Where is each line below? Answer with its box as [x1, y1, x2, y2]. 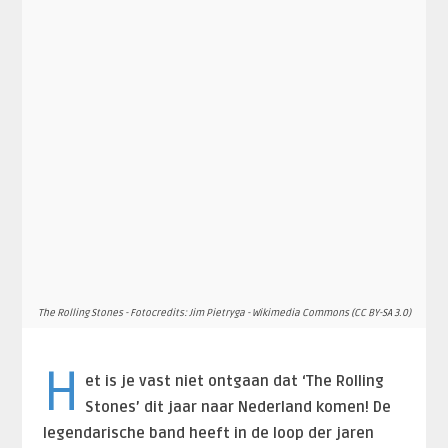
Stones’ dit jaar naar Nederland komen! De [85, 397, 392, 416]
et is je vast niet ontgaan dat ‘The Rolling [85, 371, 385, 390]
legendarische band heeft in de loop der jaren [42, 423, 374, 442]
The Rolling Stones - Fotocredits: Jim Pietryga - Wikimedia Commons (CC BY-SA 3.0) [37, 306, 411, 319]
